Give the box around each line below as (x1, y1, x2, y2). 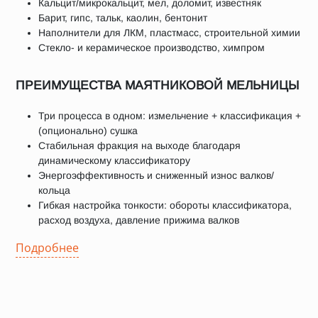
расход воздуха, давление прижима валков (38, 214, 239, 226)
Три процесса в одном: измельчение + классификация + (38, 110, 301, 121)
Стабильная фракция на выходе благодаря (38, 140, 241, 151)
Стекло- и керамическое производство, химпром (38, 42, 265, 53)
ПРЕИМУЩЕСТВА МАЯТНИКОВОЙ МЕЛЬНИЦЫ (16, 78, 299, 92)
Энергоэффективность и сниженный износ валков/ (38, 170, 274, 181)
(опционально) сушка (38, 125, 138, 136)
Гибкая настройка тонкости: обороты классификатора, (38, 199, 292, 211)
